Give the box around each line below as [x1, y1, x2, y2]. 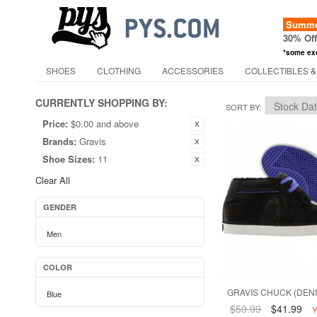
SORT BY [225, 101, 259, 113]
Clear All [35, 173, 70, 187]
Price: [42, 117, 68, 130]
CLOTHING [97, 64, 141, 76]
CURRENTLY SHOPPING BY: [35, 96, 168, 110]
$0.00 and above [71, 117, 139, 130]
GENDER [43, 202, 76, 212]
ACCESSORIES [162, 64, 224, 76]
